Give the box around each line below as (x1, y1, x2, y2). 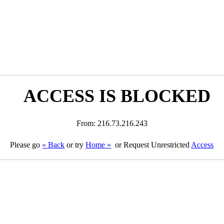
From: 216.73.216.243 (76, 119, 147, 127)
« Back (42, 140, 65, 149)
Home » (85, 140, 111, 149)
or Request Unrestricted (113, 140, 191, 149)
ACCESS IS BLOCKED (23, 86, 210, 106)
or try (64, 140, 86, 149)
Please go (10, 140, 42, 149)
